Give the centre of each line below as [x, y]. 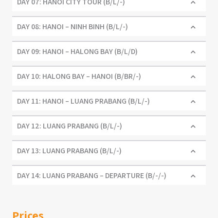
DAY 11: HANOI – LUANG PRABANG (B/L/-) [83, 101]
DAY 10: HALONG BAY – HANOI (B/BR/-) [79, 76]
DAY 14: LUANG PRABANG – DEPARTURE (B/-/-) [92, 176]
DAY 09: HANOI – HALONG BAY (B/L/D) [77, 52]
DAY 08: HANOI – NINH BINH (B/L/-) [73, 27]
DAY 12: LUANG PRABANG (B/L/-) [70, 126]
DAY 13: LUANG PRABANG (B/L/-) [69, 151]
